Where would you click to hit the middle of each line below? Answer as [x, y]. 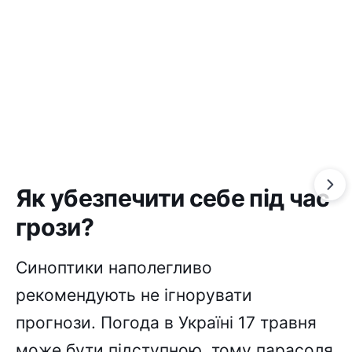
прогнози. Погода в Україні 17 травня [166, 322]
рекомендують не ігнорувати [134, 295]
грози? [55, 227]
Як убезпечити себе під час [173, 198]
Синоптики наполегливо [114, 267]
